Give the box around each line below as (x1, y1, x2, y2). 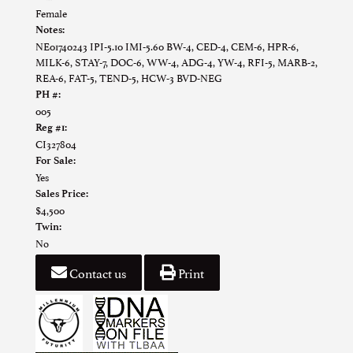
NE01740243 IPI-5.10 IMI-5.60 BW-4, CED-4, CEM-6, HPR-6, (35, 38, 299, 54)
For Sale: (35, 154, 76, 167)
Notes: (35, 24, 65, 36)
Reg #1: (35, 121, 67, 134)
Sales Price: (35, 188, 88, 200)
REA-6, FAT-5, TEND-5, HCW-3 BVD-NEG (35, 69, 222, 86)
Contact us (67, 263, 126, 283)
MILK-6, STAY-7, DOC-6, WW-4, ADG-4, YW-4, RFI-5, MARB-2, (35, 54, 318, 70)
